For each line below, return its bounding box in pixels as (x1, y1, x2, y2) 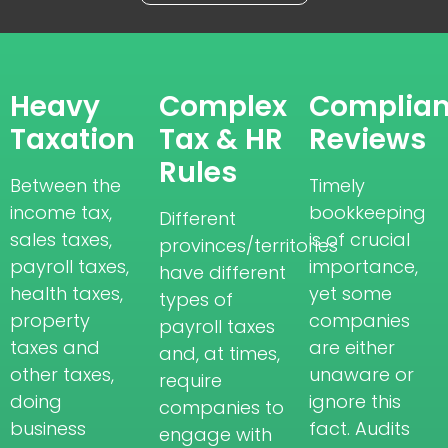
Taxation (10, 119, 135, 159)
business (10, 415, 86, 441)
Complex (159, 86, 288, 126)
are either (308, 334, 395, 360)
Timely (308, 172, 365, 198)
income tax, (10, 199, 112, 225)
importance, (308, 253, 418, 279)
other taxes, (10, 361, 114, 387)
